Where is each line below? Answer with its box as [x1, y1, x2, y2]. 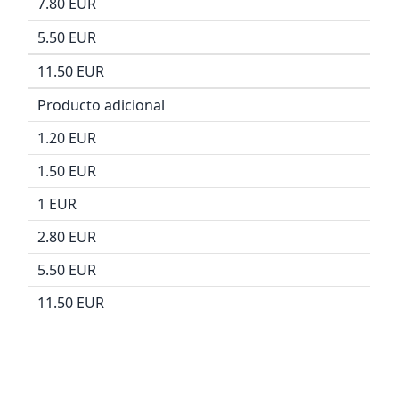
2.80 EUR [37, 226, 96, 247]
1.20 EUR [37, 127, 96, 148]
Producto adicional [37, 94, 165, 115]
